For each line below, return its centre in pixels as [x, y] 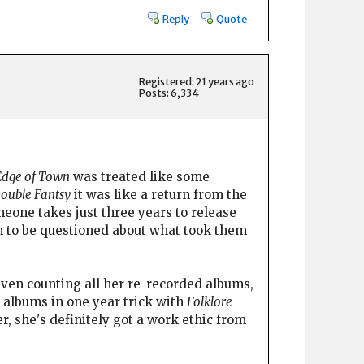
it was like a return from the [159, 195]
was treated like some [140, 177]
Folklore [210, 302]
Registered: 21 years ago [197, 82]
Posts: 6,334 [169, 93]
